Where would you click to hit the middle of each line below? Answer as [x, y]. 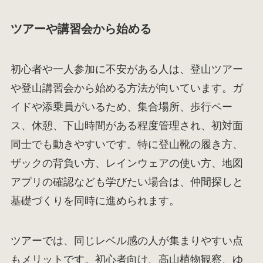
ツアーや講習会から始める [81, 28]
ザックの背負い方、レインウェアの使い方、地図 [127, 163]
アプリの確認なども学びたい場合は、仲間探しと [127, 182]
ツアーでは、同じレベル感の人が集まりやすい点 [127, 241]
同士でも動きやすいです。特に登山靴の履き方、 [127, 145]
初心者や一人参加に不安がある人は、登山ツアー [127, 70]
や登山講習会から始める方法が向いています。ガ [127, 88]
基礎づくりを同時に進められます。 [95, 201]
